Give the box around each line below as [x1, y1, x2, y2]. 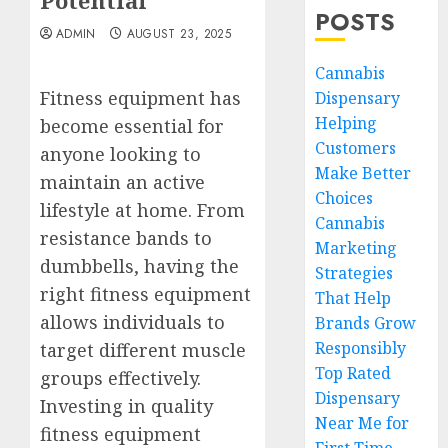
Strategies [315, 262, 394, 284]
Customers [315, 137, 397, 159]
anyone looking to [40, 142, 201, 166]
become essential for [40, 114, 224, 138]
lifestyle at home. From [40, 198, 245, 222]
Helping [315, 112, 378, 134]
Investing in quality [40, 394, 213, 418]
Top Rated [315, 362, 392, 384]
